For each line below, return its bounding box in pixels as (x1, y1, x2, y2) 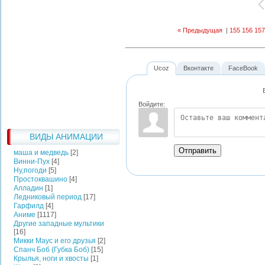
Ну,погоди (14, 166, 47, 174)
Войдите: (138, 100, 165, 108)
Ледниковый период (14, 193, 82, 201)
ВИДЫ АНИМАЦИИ (30, 132, 103, 141)
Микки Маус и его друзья (14, 237, 96, 245)
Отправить (179, 146, 216, 155)
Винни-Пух (14, 157, 50, 166)
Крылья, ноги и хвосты (14, 254, 89, 263)
